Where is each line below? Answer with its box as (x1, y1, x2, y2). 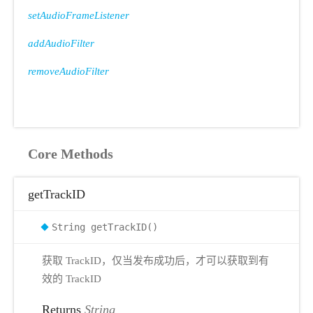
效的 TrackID (42, 272, 101, 284)
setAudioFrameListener (28, 10, 129, 21)
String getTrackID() (52, 221, 158, 233)
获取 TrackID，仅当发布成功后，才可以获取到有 (42, 254, 269, 266)
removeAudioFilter (28, 66, 109, 77)
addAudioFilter (28, 38, 94, 49)
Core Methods (28, 146, 113, 161)
